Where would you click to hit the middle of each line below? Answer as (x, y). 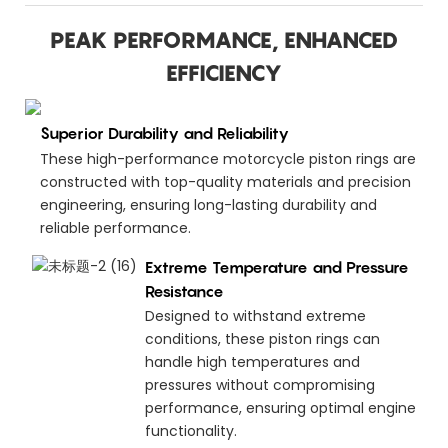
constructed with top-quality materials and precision (225, 181)
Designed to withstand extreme (255, 316)
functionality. (190, 431)
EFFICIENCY (224, 72)
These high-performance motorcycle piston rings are (227, 158)
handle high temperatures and (252, 362)
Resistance (184, 291)
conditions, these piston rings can (262, 339)
